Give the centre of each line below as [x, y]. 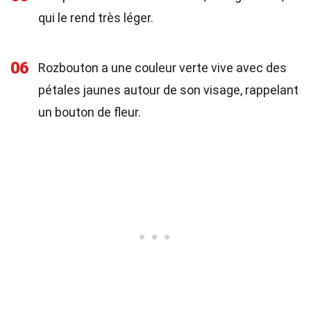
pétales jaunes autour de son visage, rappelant [168, 90]
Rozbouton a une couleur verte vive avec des [162, 68]
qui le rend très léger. [96, 18]
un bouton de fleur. [90, 112]
